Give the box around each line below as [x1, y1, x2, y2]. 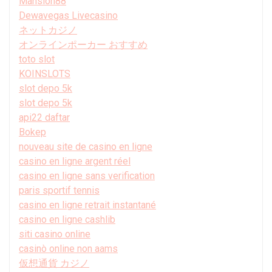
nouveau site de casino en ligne [19, 140, 152, 152]
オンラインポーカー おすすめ [19, 38, 148, 50]
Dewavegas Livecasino [19, 9, 118, 21]
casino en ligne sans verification [19, 169, 155, 182]
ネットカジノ [19, 24, 77, 36]
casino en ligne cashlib [19, 213, 115, 225]
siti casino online [19, 228, 90, 240]
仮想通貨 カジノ [19, 257, 89, 269]
